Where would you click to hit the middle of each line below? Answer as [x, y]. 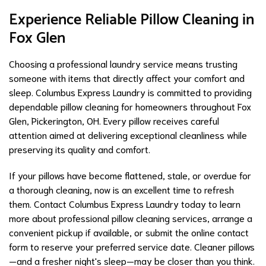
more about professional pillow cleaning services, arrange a [131, 218]
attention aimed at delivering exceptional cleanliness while [128, 135]
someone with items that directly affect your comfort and [127, 78]
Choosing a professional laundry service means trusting [123, 64]
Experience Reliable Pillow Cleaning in [132, 20]
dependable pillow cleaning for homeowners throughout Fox [130, 106]
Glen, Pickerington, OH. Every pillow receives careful [114, 121]
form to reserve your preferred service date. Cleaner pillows [132, 246]
